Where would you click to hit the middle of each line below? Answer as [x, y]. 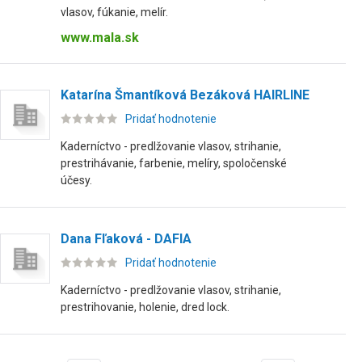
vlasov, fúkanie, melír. [114, 12]
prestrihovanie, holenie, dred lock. [145, 307]
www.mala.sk [100, 38]
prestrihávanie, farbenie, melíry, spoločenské [174, 163]
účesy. [76, 180]
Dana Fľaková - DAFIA [126, 239]
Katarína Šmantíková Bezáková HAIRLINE [185, 95]
